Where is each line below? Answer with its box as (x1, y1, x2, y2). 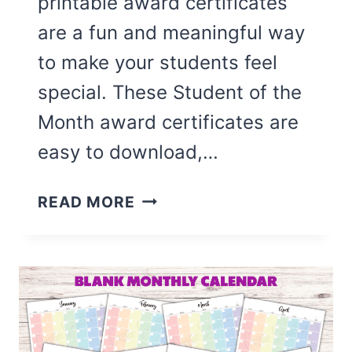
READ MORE (38, 192, 135, 211)
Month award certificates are (38, 110, 299, 134)
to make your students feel (38, 50, 277, 74)
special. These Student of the (38, 80, 302, 104)
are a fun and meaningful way (38, 20, 305, 44)
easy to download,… (38, 140, 218, 163)
